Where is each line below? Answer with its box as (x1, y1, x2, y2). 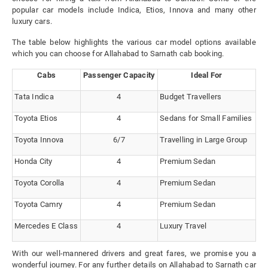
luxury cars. (12, 17, 52, 26)
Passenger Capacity (83, 71, 156, 80)
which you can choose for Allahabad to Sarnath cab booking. (12, 49, 224, 59)
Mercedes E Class (14, 221, 78, 231)
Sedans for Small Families (160, 114, 252, 123)
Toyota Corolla (14, 178, 65, 188)
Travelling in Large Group (160, 135, 248, 145)
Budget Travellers (160, 92, 222, 102)
